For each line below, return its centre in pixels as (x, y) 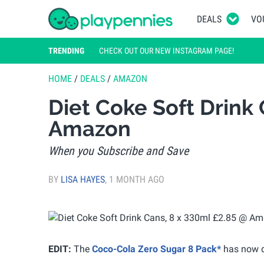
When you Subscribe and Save (118, 151)
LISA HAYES (83, 179)
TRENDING (66, 50)
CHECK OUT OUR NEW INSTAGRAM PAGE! (166, 50)
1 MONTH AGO (137, 179)
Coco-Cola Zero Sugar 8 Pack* (156, 249)
